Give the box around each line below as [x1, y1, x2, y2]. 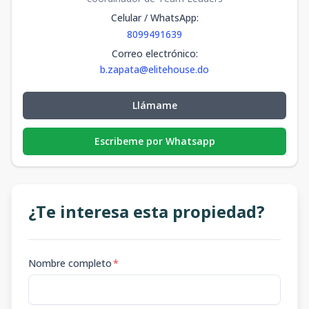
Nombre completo [28, 256, 112, 270]
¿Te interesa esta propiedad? [28, 199, 265, 223]
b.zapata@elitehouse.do [100, 62, 209, 76]
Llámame [132, 98, 177, 112]
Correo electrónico [111, 46, 196, 60]
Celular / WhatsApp [110, 10, 197, 24]
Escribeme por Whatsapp [94, 134, 215, 148]
